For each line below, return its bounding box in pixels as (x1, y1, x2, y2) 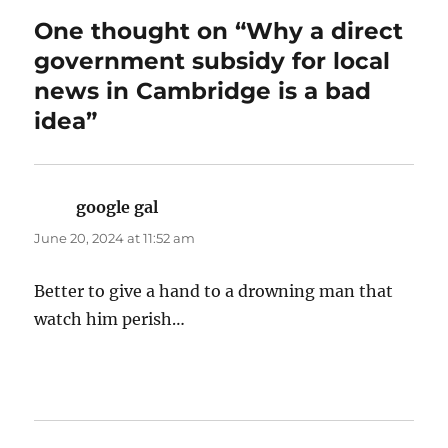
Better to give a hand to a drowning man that (34, 280, 394, 301)
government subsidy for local (34, 46, 391, 75)
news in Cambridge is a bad (34, 76, 372, 105)
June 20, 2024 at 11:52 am (34, 229, 196, 246)
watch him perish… (34, 308, 186, 329)
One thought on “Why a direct (34, 16, 404, 45)
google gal (76, 196, 159, 217)
